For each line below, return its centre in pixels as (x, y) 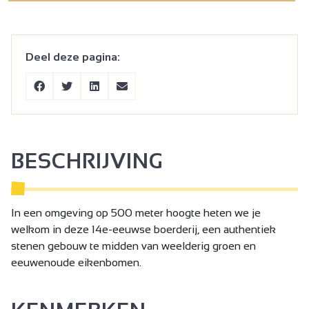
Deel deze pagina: (73, 57)
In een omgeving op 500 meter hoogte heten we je (136, 212)
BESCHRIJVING (87, 161)
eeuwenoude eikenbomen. (76, 262)
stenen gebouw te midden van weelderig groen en (133, 246)
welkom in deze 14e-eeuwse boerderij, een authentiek (143, 229)
